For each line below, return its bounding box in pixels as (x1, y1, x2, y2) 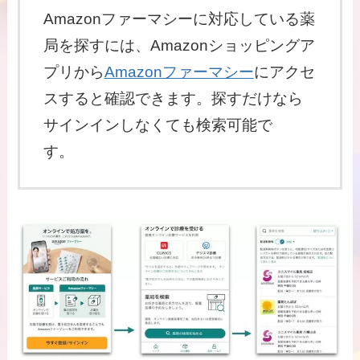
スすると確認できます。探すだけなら (43, 89, 303, 107)
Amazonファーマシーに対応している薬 (43, 10, 315, 27)
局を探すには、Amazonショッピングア (43, 36, 315, 54)
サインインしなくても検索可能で (43, 116, 272, 133)
